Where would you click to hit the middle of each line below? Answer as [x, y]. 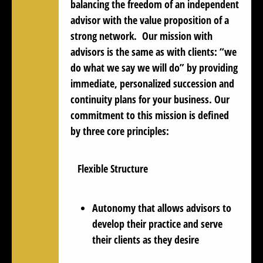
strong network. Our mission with [141, 36]
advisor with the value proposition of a [150, 20]
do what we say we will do [125, 67]
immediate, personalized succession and [152, 83]
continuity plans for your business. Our [150, 99]
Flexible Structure [113, 168]
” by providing [209, 67]
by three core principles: [120, 131]
